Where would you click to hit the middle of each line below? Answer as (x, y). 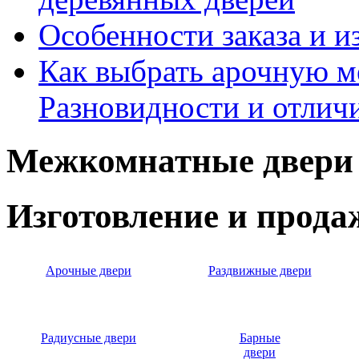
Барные (260, 338)
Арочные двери (89, 271)
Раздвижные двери (260, 271)
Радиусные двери (89, 338)
